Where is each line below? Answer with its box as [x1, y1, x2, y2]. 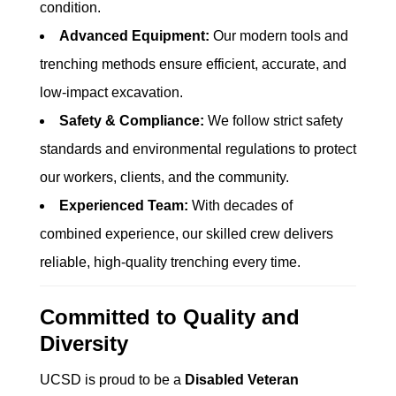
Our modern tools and [209, 28, 348, 43]
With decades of [188, 198, 293, 213]
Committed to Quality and [40, 305, 300, 329]
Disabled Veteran [185, 372, 299, 387]
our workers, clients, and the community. [40, 170, 289, 185]
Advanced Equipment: [59, 28, 209, 43]
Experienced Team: [59, 198, 188, 213]
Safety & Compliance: [59, 113, 204, 128]
